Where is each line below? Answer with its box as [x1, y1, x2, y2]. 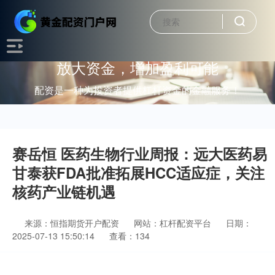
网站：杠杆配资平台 [134, 217, 211, 229]
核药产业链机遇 [12, 181, 115, 202]
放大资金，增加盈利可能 [56, 56, 219, 78]
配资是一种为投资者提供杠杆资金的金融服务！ [34, 83, 241, 97]
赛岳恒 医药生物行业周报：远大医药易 [12, 143, 267, 164]
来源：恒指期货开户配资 [25, 217, 122, 229]
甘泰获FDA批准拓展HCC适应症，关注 [12, 162, 265, 183]
